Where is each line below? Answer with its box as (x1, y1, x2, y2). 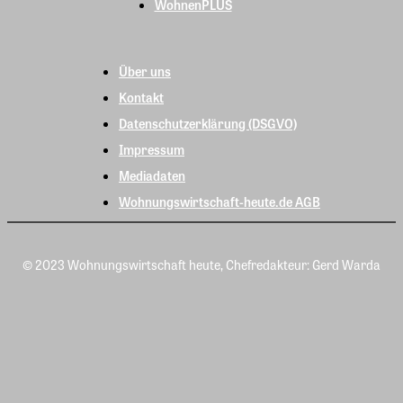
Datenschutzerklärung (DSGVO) (119, 114, 297, 133)
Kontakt (119, 88, 164, 107)
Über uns (119, 62, 171, 81)
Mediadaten (119, 166, 185, 185)
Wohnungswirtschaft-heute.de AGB (119, 193, 320, 211)
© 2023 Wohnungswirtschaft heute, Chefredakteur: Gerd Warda (22, 255, 381, 274)
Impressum (119, 140, 184, 159)
